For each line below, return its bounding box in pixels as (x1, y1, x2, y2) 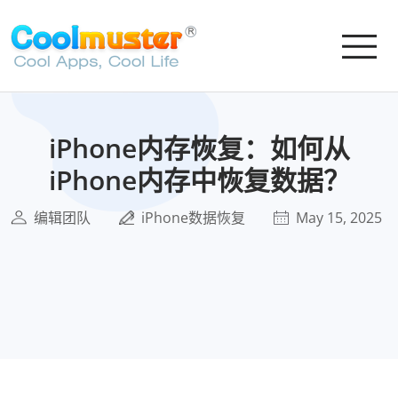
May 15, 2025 (296, 208, 382, 227)
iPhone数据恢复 (141, 208, 245, 227)
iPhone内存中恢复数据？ (48, 162, 350, 198)
